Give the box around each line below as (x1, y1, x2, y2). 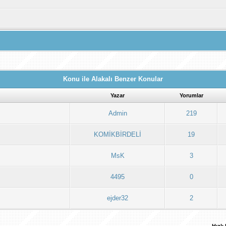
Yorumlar (179, 92, 203, 98)
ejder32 (107, 194, 129, 202)
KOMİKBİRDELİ (94, 131, 142, 138)
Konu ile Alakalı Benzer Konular (63, 75, 163, 83)
